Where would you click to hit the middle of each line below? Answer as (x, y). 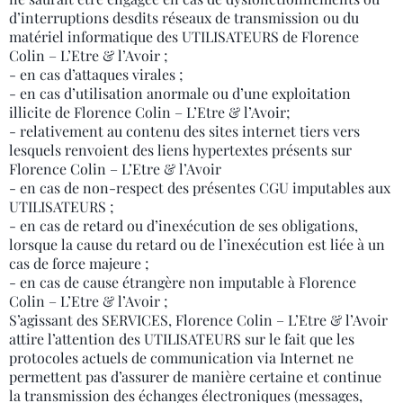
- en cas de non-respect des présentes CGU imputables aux (200, 188)
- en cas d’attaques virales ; (96, 74)
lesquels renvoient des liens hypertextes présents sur (180, 150)
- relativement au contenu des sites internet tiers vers (184, 131)
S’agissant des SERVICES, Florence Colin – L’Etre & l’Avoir (198, 320)
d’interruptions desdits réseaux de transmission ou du (184, 18)
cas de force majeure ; (79, 263)
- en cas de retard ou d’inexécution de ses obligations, (184, 225)
